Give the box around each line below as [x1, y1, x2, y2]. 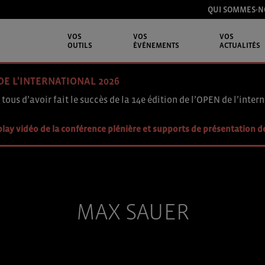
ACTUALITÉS [219, 40, 261, 50]
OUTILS [67, 40, 92, 50]
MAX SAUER [76, 198, 189, 224]
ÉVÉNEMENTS [132, 40, 179, 50]
